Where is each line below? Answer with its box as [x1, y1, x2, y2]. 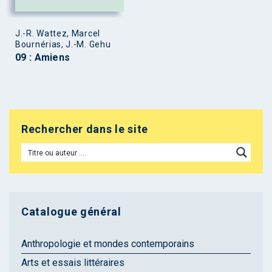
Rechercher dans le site [21, 122, 149, 135]
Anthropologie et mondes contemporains [21, 237, 194, 250]
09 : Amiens [15, 51, 70, 63]
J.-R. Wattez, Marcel [15, 28, 100, 38]
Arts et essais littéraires [21, 256, 124, 268]
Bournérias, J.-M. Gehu [15, 39, 111, 49]
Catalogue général [21, 205, 121, 218]
